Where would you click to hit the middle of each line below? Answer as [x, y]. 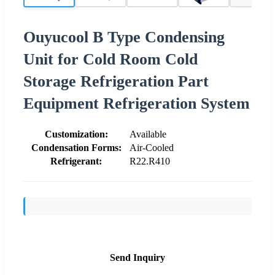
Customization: [76, 134]
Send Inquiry [137, 257]
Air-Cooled [152, 147]
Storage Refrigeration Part [116, 81]
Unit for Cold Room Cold [110, 59]
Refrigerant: [76, 161]
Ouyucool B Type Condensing [124, 37]
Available [148, 134]
